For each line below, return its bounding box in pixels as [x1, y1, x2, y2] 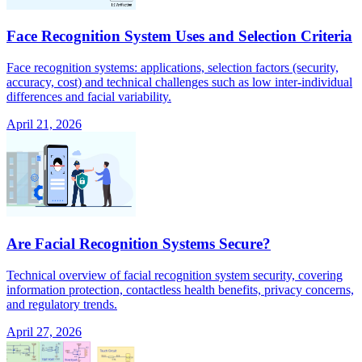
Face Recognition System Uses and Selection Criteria [6, 27, 352, 45]
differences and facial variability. [6, 90, 171, 104]
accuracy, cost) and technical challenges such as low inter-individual [6, 75, 352, 90]
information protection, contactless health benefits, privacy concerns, [6, 282, 354, 297]
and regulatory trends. [6, 297, 117, 311]
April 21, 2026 [6, 117, 82, 132]
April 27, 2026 [6, 324, 82, 339]
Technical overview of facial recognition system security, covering [6, 267, 343, 282]
